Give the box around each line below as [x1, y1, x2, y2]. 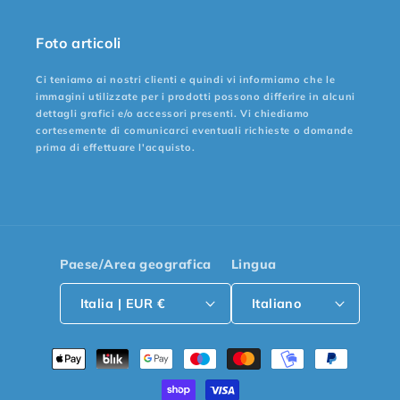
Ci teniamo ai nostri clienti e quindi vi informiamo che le [36, 72, 336, 86]
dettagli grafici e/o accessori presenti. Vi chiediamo [36, 106, 310, 120]
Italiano [251, 295, 302, 312]
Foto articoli [36, 33, 121, 52]
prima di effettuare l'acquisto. [36, 140, 196, 154]
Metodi [33, 340, 87, 360]
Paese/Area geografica [59, 255, 212, 272]
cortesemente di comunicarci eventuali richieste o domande [36, 123, 354, 137]
